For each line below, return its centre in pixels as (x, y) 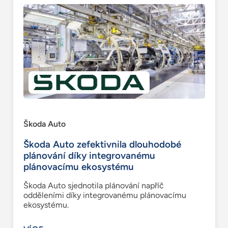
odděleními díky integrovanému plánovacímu (105, 195)
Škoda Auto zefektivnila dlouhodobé (102, 145)
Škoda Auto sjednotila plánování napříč (93, 186)
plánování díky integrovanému (89, 156)
